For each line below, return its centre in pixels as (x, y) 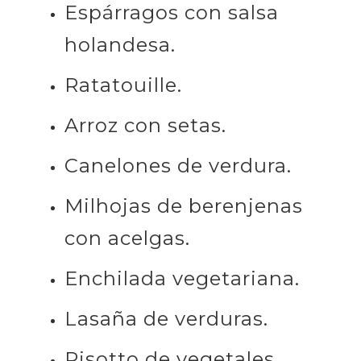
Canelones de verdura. (178, 165)
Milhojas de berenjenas (184, 205)
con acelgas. (127, 238)
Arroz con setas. (145, 125)
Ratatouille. (123, 85)
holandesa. (120, 44)
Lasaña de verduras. (166, 318)
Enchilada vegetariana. (182, 278)
